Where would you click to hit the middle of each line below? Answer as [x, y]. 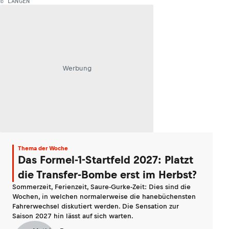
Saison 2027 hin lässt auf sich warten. [73, 216]
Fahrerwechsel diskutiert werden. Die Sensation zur [96, 206]
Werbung [77, 68]
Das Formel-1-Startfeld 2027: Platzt [106, 159]
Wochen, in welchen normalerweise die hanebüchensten [104, 196]
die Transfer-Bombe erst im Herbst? [107, 174]
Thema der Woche [43, 148]
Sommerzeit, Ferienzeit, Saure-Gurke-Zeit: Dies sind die [101, 187]
